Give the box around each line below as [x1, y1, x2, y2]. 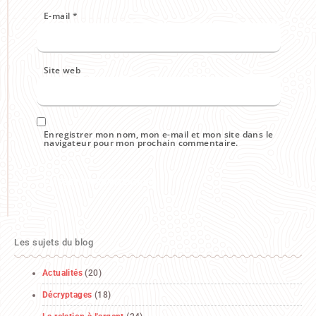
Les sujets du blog [14, 237, 93, 248]
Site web [44, 63, 81, 76]
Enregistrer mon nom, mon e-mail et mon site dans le [44, 128, 274, 141]
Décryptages [42, 290, 92, 300]
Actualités [42, 268, 83, 279]
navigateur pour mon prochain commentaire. [44, 137, 238, 150]
